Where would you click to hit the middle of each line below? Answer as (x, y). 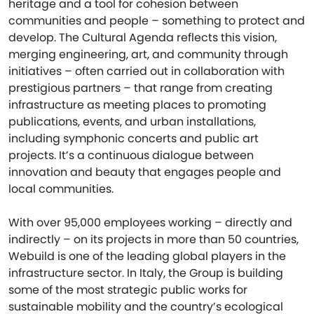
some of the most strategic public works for (128, 290)
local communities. (61, 189)
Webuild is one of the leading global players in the (147, 256)
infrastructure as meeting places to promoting (137, 105)
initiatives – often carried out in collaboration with (146, 71)
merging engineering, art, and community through (148, 54)
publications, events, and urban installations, (132, 122)
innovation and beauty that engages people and (145, 172)
